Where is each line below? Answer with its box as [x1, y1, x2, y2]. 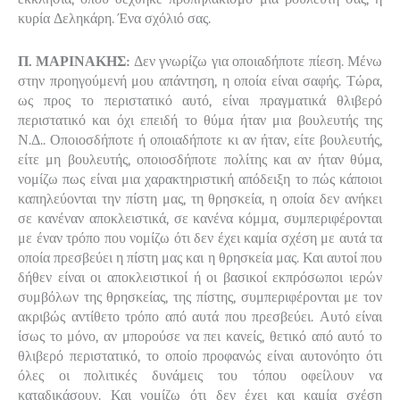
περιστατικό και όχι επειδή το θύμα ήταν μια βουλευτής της [18, 112, 382, 129]
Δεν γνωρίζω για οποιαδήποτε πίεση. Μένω [133, 53, 383, 70]
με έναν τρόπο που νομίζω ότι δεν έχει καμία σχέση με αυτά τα [18, 229, 382, 246]
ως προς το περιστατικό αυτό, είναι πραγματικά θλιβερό [18, 92, 382, 109]
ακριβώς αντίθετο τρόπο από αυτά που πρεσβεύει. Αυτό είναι [18, 308, 382, 325]
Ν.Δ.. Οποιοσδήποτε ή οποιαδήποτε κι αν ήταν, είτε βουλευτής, [18, 131, 382, 148]
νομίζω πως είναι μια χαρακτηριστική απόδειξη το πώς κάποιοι [18, 171, 382, 187]
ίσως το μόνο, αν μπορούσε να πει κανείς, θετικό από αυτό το [18, 328, 382, 345]
